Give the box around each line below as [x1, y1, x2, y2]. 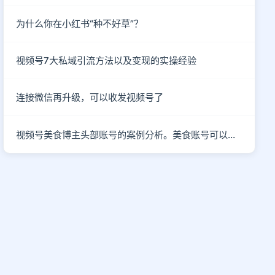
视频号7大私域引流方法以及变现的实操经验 [16, 55, 197, 66]
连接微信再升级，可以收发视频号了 [16, 91, 164, 103]
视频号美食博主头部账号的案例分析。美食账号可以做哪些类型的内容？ [228, 128, 236, 141]
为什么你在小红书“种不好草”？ [16, 18, 144, 29]
